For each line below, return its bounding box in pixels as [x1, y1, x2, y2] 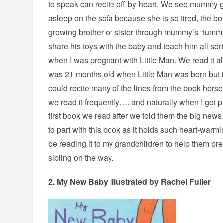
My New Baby [57, 176, 111, 187]
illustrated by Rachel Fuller [110, 176, 211, 187]
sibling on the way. [48, 152, 114, 163]
